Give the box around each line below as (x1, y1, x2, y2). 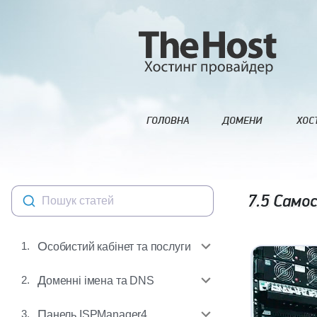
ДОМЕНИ (222, 115, 262, 127)
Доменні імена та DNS (45, 274, 154, 287)
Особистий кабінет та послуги (47, 240, 191, 253)
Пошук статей (41, 195, 114, 207)
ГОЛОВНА (146, 115, 190, 127)
